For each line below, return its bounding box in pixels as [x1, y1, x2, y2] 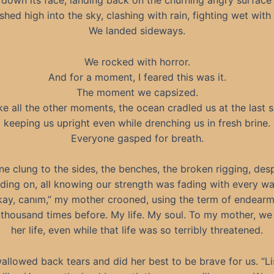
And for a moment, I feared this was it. [48, 70, 226, 83]
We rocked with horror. [84, 55, 190, 68]
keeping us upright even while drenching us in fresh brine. [4, 116, 270, 129]
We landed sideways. [89, 24, 185, 37]
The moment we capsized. [76, 86, 198, 98]
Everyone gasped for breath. [70, 131, 204, 144]
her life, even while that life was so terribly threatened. [11, 224, 263, 237]
